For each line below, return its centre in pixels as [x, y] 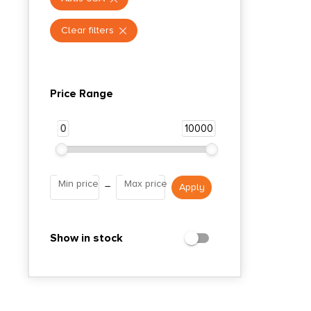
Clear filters [87, 30]
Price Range [82, 93]
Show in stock [86, 238]
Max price [146, 183]
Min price [78, 183]
